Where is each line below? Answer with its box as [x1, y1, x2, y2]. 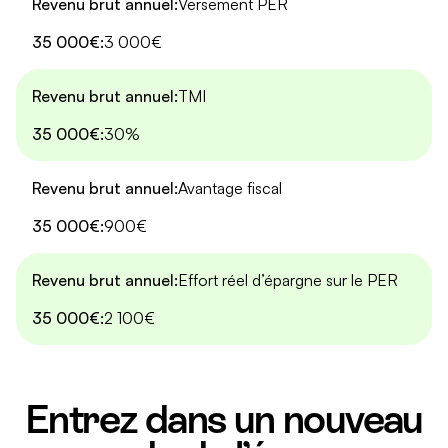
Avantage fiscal [178, 178, 282, 199]
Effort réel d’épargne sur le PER [178, 270, 398, 291]
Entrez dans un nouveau [25, 396, 423, 443]
